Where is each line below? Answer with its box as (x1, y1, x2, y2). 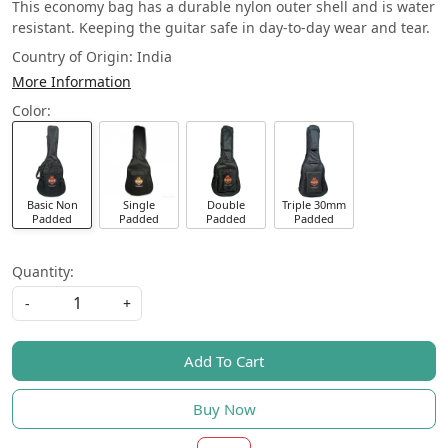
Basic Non (26, 197, 78, 212)
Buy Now (192, 399, 256, 419)
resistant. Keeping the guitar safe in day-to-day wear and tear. (12, 18, 430, 37)
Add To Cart (184, 351, 264, 371)
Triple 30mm (281, 197, 346, 212)
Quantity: (12, 262, 74, 281)
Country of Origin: (12, 47, 137, 66)
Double (207, 197, 246, 212)
